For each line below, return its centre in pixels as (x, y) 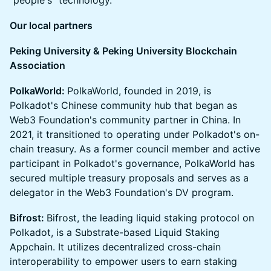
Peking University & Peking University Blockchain (123, 51)
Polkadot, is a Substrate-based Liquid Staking (115, 232)
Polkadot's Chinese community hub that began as (123, 105)
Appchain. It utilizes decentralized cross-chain (115, 247)
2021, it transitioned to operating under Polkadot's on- (135, 134)
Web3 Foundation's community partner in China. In (125, 120)
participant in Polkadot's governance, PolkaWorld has (132, 163)
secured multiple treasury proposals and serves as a (129, 178)
